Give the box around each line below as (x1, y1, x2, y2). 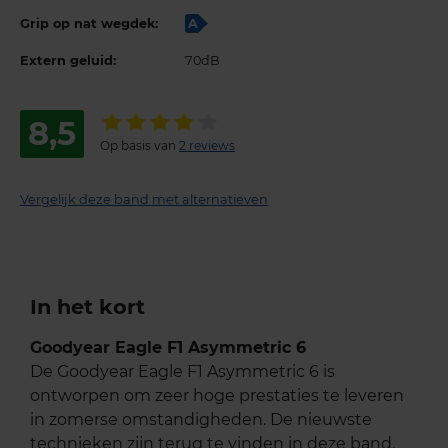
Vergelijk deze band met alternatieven (20, 191, 268, 207)
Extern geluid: (20, 52, 116, 68)
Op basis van (100, 137, 179, 153)
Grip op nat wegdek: (20, 15, 158, 31)
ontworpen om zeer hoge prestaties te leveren (30, 385, 404, 405)
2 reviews (179, 137, 235, 153)
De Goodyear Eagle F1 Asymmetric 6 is (30, 361, 335, 381)
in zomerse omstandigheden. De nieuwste (30, 409, 372, 429)
